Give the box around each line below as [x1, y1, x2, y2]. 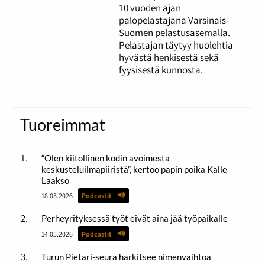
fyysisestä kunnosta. [119, 63, 203, 77]
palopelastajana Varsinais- [119, 14, 230, 27]
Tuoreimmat [20, 115, 105, 135]
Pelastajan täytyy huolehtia [119, 38, 234, 52]
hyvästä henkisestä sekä [119, 51, 219, 64]
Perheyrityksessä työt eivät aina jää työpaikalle [41, 213, 228, 224]
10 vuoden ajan [119, 1, 182, 15]
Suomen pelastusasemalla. [119, 26, 231, 40]
